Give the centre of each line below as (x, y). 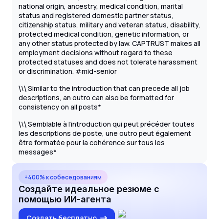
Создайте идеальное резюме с (89, 189)
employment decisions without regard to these (96, 53)
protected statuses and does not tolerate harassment (108, 62)
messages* (38, 152)
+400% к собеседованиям (63, 177)
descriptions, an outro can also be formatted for (96, 98)
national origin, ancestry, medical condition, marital (101, 6)
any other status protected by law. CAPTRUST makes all (109, 44)
